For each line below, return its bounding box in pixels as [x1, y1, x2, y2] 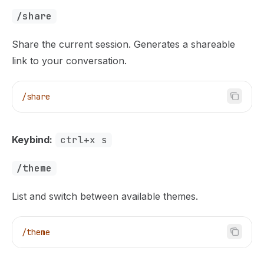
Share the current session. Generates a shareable [12, 38, 235, 50]
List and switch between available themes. [12, 190, 198, 202]
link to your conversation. [12, 54, 127, 67]
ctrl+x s [60, 133, 107, 146]
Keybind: [12, 133, 52, 146]
